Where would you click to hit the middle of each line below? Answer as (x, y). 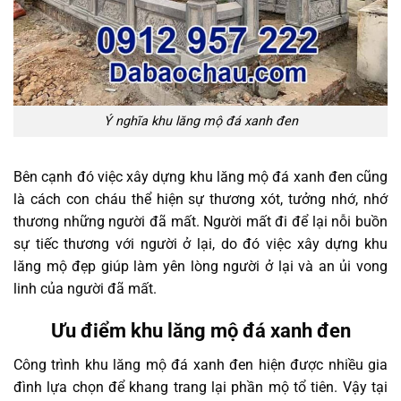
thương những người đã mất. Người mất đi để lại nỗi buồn (200, 221)
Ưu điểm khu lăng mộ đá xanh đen (200, 330)
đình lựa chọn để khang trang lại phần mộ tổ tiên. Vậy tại (200, 387)
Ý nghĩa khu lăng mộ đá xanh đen (200, 122)
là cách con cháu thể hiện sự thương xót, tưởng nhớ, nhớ (200, 199)
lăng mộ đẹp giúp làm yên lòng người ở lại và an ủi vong (200, 266)
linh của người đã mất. (87, 288)
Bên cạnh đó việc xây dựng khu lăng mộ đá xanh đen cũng (200, 176)
